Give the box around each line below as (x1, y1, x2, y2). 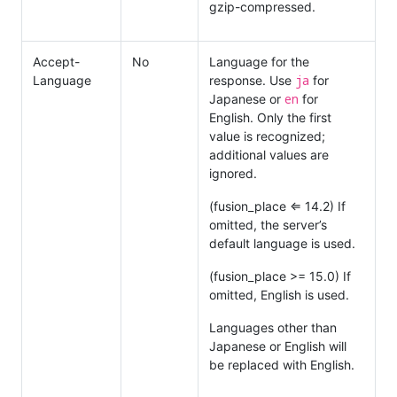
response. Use (209, 72, 295, 88)
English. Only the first (209, 109, 331, 125)
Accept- (33, 53, 80, 69)
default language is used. (209, 235, 355, 251)
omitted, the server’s (209, 216, 327, 232)
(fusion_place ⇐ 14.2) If (209, 198, 346, 214)
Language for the (209, 53, 309, 69)
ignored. (209, 165, 257, 181)
